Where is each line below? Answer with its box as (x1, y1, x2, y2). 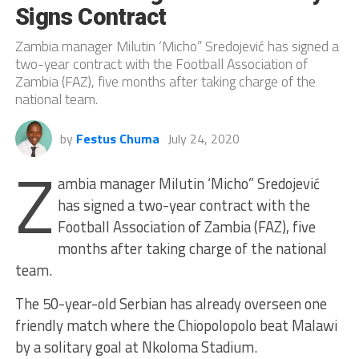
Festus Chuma (75, 128, 159, 148)
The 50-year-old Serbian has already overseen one (14, 292, 327, 315)
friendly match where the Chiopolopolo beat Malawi (14, 313, 337, 337)
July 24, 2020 (167, 128, 240, 148)
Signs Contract (14, 2, 167, 30)
